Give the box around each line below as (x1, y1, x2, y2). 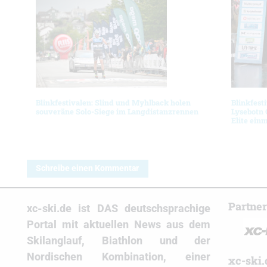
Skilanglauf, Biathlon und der (27, 234, 211, 247)
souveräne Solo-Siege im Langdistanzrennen (36, 107, 198, 116)
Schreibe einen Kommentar (36, 163, 139, 174)
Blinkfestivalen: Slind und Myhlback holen (36, 98, 191, 107)
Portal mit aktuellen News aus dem (27, 218, 211, 231)
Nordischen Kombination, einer (27, 250, 211, 263)
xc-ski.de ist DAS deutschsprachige (27, 202, 211, 215)
